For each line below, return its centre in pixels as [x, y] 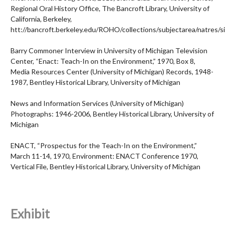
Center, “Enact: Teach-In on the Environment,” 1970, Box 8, [103, 61]
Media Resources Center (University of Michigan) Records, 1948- [112, 72]
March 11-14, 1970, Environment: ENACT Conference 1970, [104, 156]
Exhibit [30, 213]
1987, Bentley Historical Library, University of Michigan [95, 82]
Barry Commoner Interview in [57, 51]
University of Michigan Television [156, 51]
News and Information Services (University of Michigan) [97, 103]
